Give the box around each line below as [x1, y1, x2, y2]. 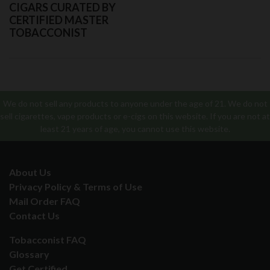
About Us [9, 166, 51, 178]
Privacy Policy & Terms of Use [9, 181, 142, 193]
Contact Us [9, 210, 60, 222]
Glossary [9, 248, 49, 260]
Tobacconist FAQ [9, 234, 86, 246]
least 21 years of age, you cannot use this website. [40, 124, 230, 134]
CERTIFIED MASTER [9, 13, 108, 27]
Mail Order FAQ [9, 195, 80, 207]
